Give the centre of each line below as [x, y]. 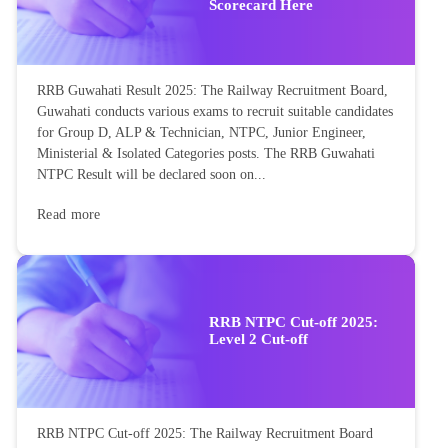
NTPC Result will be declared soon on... [151, 174]
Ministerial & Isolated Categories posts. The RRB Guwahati [206, 153]
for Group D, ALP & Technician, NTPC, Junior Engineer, [201, 132]
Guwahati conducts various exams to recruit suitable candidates [215, 111]
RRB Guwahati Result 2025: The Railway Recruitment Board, [212, 90]
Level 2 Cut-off [258, 339]
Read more [69, 214]
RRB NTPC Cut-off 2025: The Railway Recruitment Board [205, 434]
